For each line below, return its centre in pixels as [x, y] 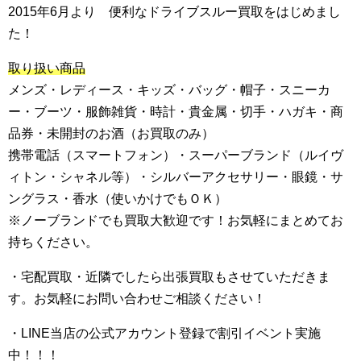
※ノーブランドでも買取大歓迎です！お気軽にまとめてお [176, 220]
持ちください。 [53, 242]
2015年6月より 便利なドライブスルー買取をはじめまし [174, 12]
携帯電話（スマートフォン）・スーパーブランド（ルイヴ [176, 155]
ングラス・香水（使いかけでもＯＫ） [118, 199]
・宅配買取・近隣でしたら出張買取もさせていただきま [169, 277]
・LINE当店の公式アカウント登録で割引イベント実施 [164, 333]
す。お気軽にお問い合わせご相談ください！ [137, 299]
